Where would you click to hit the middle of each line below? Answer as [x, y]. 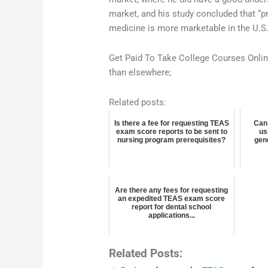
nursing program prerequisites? [172, 140]
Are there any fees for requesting [172, 191]
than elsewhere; [140, 73]
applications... [171, 216]
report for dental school [172, 207]
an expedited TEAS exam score [172, 199]
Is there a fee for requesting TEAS [171, 124]
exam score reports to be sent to [171, 132]
